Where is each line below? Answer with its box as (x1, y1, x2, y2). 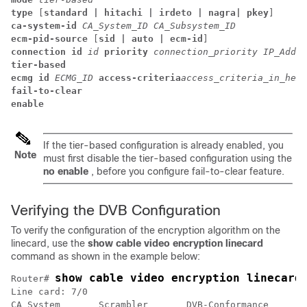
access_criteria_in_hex (181, 73, 302, 84)
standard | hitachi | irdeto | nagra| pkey (44, 8, 269, 19)
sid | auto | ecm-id (99, 34, 203, 45)
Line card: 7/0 (11, 286, 88, 297)
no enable (43, 166, 88, 177)
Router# (11, 273, 55, 284)
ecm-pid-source (11, 34, 88, 45)
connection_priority (153, 47, 258, 58)
